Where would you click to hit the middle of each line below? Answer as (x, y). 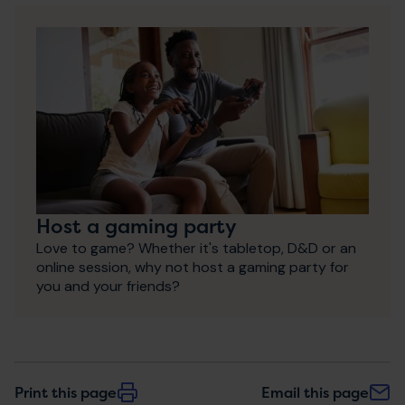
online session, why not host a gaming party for (193, 267)
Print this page (66, 392)
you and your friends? (108, 286)
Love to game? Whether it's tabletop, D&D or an (196, 248)
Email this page (315, 392)
